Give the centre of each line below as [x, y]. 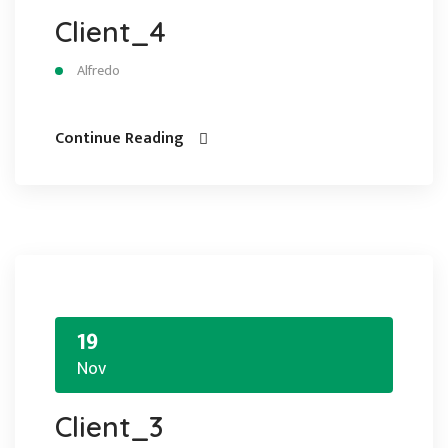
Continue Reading [119, 138]
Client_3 [109, 426]
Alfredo [98, 70]
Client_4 [110, 31]
